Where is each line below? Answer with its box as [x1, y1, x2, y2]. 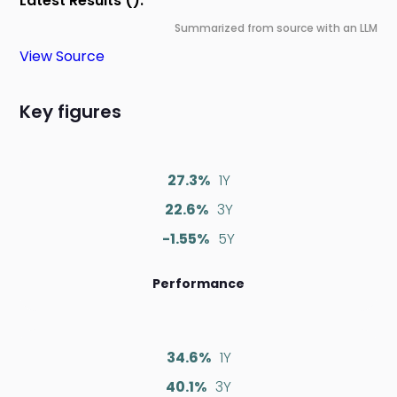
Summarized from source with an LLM [174, 20, 378, 36]
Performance [152, 275, 245, 293]
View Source [19, 46, 105, 67]
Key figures [19, 99, 122, 125]
